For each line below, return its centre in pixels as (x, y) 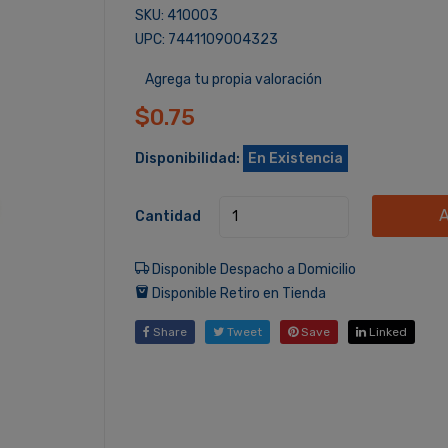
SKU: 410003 (176, 15)
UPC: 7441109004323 (206, 39)
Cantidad (167, 216)
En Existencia (295, 158)
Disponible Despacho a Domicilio (252, 269)
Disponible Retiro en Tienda (237, 293)
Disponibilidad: (187, 158)
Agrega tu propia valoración (233, 79)
